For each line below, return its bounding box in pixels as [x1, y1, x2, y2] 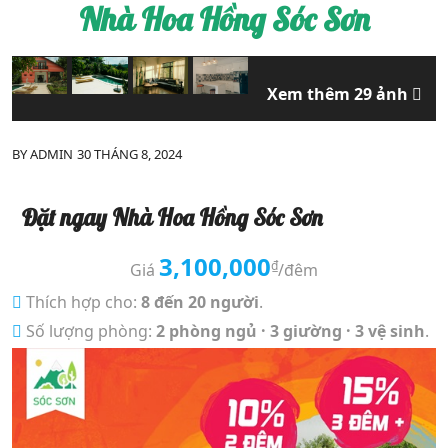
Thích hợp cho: [22, 290, 141, 313]
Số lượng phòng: [22, 319, 156, 342]
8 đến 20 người [141, 290, 259, 313]
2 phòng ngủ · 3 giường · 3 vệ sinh [156, 319, 425, 342]
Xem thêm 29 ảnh [267, 83, 412, 105]
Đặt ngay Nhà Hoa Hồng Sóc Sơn [22, 202, 322, 232]
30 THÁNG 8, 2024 [77, 145, 182, 163]
